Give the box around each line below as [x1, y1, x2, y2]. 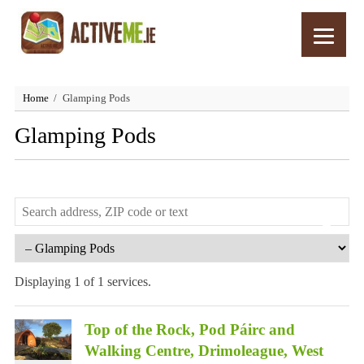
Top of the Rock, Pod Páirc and [84, 321, 295, 338]
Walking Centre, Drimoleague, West [84, 342, 323, 359]
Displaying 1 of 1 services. [14, 275, 151, 288]
